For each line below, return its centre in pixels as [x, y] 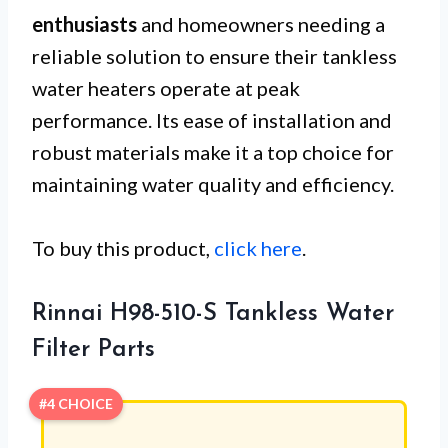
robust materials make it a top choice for [213, 151]
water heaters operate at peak [166, 87]
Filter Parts [93, 349]
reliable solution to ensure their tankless [214, 55]
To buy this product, [123, 247]
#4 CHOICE [76, 403]
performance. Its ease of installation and [212, 119]
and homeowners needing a [261, 23]
